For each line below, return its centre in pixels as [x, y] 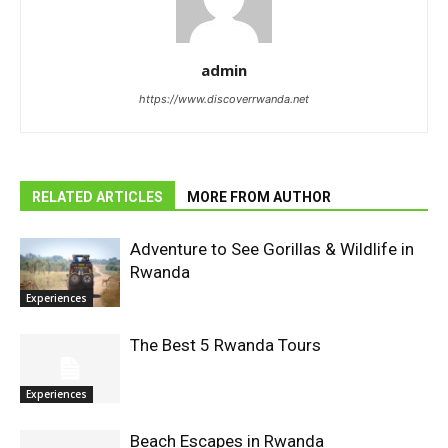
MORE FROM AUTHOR [259, 197]
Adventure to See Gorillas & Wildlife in [272, 249]
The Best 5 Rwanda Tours [225, 345]
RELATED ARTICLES [97, 197]
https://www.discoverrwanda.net [224, 99]
